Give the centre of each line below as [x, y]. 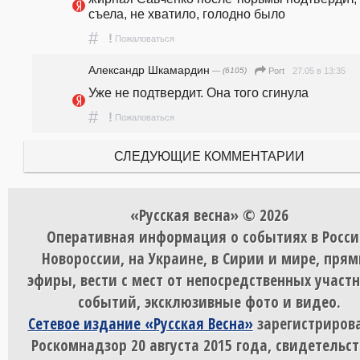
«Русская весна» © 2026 [209, 215]
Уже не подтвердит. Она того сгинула [198, 92]
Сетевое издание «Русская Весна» [140, 323]
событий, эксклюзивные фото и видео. [209, 301]
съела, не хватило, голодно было [187, 13]
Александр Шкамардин [149, 70]
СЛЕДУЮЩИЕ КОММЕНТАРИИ [209, 155]
